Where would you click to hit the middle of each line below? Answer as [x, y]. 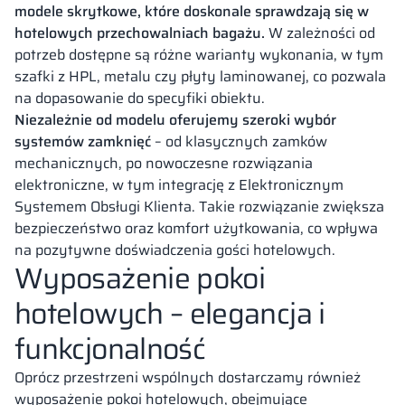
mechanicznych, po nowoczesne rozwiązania [164, 163]
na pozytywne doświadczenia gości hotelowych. [175, 250]
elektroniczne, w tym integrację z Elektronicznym [179, 184]
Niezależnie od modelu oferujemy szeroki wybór [175, 119]
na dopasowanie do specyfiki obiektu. [140, 98]
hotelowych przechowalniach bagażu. [141, 33]
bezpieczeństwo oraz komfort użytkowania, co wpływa [196, 228]
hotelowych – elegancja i [170, 313]
